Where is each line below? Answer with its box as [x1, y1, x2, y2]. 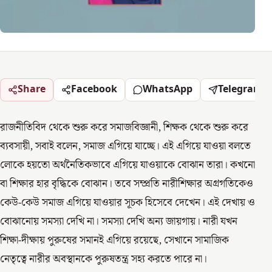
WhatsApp [143, 83, 192, 97]
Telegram [218, 83, 263, 97]
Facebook [71, 83, 117, 97]
